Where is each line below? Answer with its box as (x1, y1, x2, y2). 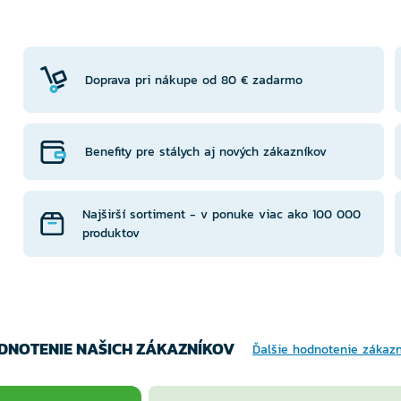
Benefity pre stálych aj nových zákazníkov (84, 142, 327, 161)
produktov (81, 224, 140, 243)
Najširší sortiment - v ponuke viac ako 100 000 (81, 205, 361, 224)
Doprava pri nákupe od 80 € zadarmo (84, 70, 303, 90)
